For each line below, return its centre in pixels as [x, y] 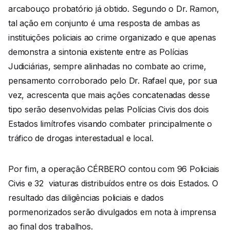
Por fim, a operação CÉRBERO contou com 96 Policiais [114, 169]
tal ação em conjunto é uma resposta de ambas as [104, 23]
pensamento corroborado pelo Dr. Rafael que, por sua [113, 81]
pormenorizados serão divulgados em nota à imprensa [112, 212]
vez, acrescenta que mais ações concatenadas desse [109, 95]
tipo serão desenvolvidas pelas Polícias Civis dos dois [109, 110]
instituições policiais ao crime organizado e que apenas [112, 38]
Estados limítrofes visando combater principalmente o [110, 124]
